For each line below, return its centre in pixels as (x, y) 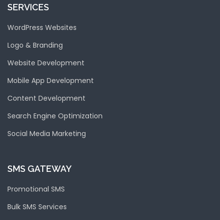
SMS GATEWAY (40, 169)
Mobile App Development (51, 81)
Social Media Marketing (47, 134)
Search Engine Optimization (55, 116)
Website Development (46, 63)
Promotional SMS (36, 189)
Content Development (46, 98)
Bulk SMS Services (37, 207)
